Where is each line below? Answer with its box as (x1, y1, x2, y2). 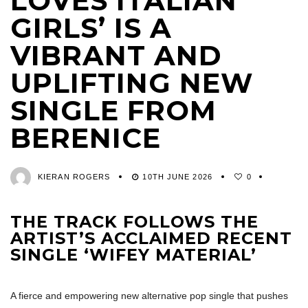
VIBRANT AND (10, 38, 222, 72)
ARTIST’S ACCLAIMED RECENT (10, 228, 292, 248)
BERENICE (10, 120, 161, 155)
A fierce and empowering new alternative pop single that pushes (10, 289, 288, 301)
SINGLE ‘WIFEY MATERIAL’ (10, 244, 256, 265)
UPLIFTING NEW (10, 65, 254, 100)
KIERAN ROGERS (38, 172, 111, 181)
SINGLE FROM (10, 93, 217, 127)
